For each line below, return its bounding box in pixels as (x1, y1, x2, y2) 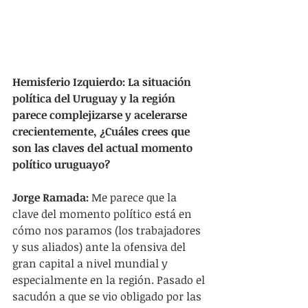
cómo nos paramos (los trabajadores (12, 223, 203, 238)
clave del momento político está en (12, 206, 195, 221)
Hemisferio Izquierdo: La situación (12, 74, 194, 89)
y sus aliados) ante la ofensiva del (12, 239, 188, 254)
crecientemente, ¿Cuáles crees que (12, 124, 192, 139)
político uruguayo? (12, 157, 110, 172)
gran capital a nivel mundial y (12, 256, 170, 271)
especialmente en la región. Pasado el (12, 272, 208, 287)
